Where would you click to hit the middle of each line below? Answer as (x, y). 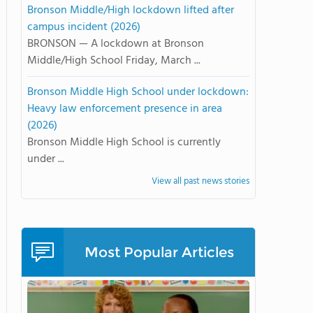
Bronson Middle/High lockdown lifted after (131, 10)
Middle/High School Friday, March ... (114, 61)
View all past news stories (201, 181)
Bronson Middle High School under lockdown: (138, 92)
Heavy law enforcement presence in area (125, 109)
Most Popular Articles (159, 252)
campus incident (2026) (84, 27)
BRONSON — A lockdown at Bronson (116, 44)
